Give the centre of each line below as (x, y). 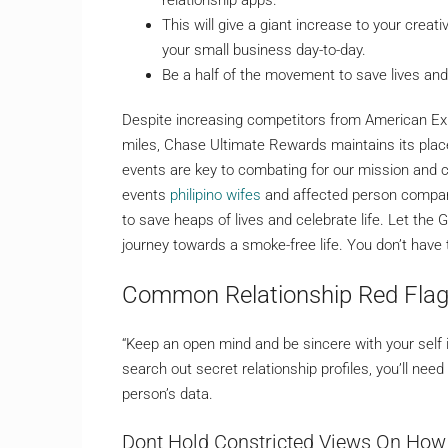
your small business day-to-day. (264, 49)
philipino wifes (215, 194)
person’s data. (167, 393)
